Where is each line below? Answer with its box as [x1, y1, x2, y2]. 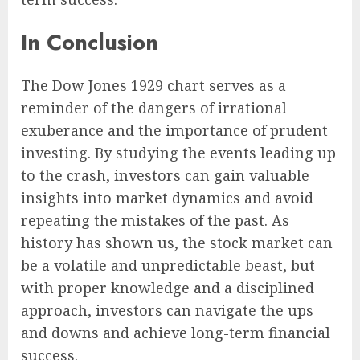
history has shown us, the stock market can [21, 233, 333, 253]
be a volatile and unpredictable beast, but [21, 256, 315, 276]
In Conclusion [21, 27, 158, 59]
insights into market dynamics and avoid [21, 188, 313, 208]
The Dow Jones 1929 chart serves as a [21, 76, 286, 96]
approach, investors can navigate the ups [21, 301, 313, 321]
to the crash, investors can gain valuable [21, 166, 309, 186]
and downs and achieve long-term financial [21, 323, 330, 343]
